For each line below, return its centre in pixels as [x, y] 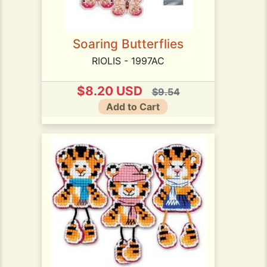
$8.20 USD [109, 91]
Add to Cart [133, 107]
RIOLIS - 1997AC [128, 60]
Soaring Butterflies [128, 44]
